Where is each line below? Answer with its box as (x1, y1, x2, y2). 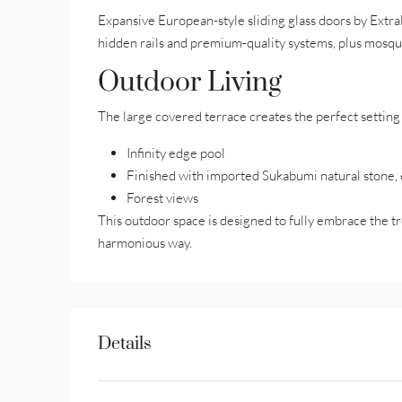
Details (98, 333, 152, 355)
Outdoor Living (98, 66, 282, 100)
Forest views (127, 189, 198, 206)
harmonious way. (98, 234, 192, 251)
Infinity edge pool (127, 144, 225, 162)
